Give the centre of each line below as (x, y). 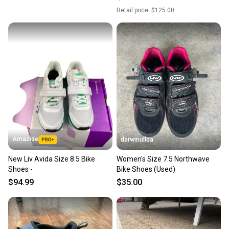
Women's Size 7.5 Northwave (163, 159)
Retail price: (134, 10)
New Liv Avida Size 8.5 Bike (52, 159)
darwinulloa (137, 140)
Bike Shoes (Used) (146, 169)
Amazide (25, 139)
